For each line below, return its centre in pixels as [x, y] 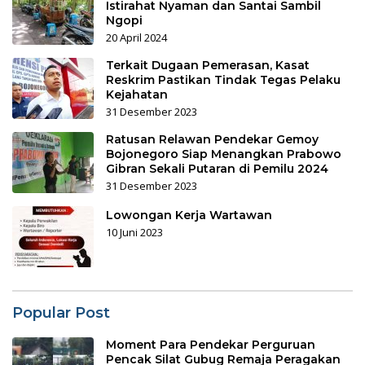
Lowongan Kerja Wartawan [189, 215]
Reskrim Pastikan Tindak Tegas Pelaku [223, 80]
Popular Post [61, 313]
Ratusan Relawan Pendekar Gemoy [212, 140]
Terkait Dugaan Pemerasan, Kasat [208, 66]
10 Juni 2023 [134, 233]
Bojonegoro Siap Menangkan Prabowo [224, 154]
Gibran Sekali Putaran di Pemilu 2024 [217, 169]
